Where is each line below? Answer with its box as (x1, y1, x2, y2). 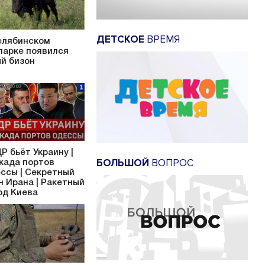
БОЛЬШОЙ (96, 157, 149, 170)
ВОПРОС (149, 157, 193, 170)
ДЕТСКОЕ (96, 33, 144, 46)
